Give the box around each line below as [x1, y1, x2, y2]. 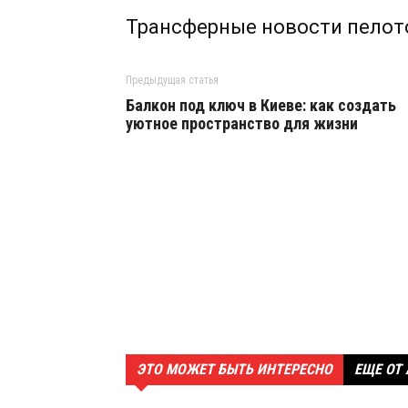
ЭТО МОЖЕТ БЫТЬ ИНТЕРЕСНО [137, 361, 332, 378]
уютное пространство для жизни [126, 114, 358, 133]
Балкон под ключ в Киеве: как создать [126, 96, 396, 115]
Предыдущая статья [126, 74, 219, 87]
